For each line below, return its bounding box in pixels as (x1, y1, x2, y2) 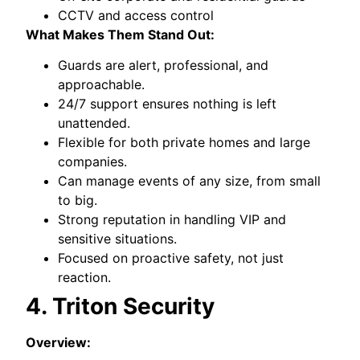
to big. (58, 192, 98, 209)
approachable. (58, 76, 145, 93)
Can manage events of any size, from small (58, 173, 321, 190)
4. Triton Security (26, 292, 215, 321)
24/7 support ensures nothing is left (58, 96, 277, 112)
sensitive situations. (58, 231, 178, 247)
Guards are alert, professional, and (58, 57, 269, 74)
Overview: (26, 334, 92, 351)
